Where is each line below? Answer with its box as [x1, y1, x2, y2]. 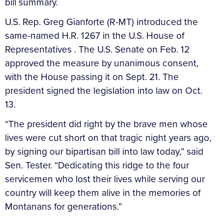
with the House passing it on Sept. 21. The [5, 69, 179, 84]
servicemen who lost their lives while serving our [5, 171, 205, 186]
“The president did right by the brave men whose [5, 116, 208, 131]
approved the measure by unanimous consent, [5, 55, 198, 70]
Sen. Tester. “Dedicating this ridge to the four [5, 158, 189, 172]
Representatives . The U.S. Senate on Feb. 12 [5, 42, 190, 56]
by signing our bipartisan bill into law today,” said [5, 144, 203, 159]
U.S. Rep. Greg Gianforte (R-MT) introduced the [5, 14, 198, 29]
